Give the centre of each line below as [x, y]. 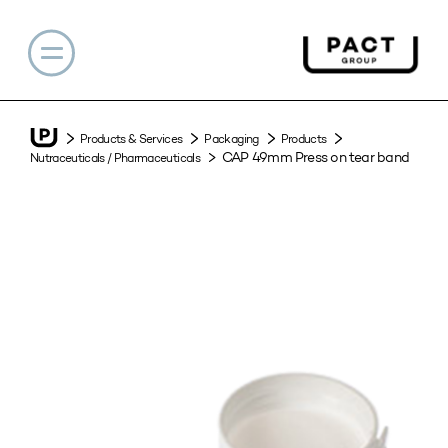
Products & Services [131, 138]
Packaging [231, 138]
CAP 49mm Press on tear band [315, 158]
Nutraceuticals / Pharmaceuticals [115, 158]
